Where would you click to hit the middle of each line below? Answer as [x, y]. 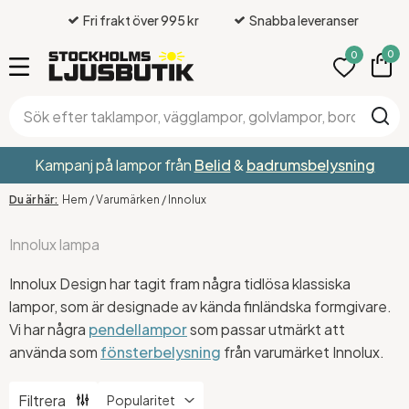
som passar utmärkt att [266, 329]
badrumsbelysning [310, 165]
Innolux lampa [54, 244]
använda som [55, 351]
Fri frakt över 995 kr [142, 20]
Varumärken [128, 200]
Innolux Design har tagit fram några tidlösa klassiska [180, 283]
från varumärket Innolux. [303, 351]
